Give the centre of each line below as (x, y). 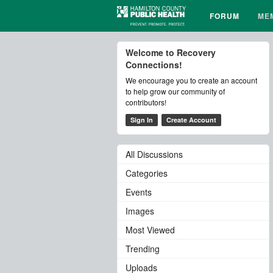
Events (139, 192)
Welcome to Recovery (171, 52)
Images (140, 211)
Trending (143, 248)
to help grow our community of (175, 91)
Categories (147, 173)
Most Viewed (150, 229)
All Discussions (154, 154)
